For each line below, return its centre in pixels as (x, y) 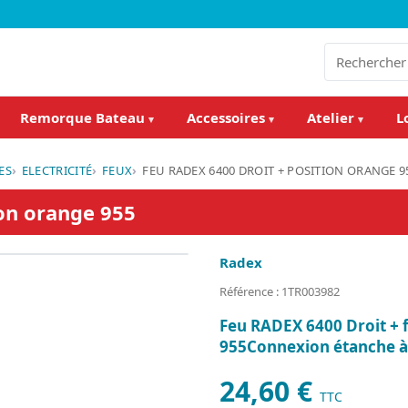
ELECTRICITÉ (57, 170)
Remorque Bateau (84, 117)
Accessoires (228, 117)
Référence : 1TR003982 (280, 291)
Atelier (332, 117)
